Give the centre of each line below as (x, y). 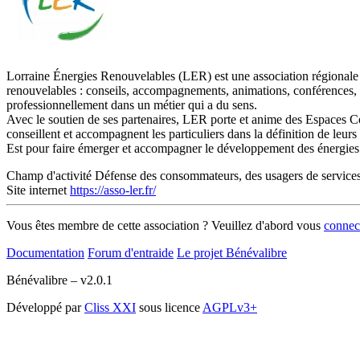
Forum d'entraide (131, 252)
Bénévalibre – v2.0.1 (59, 280)
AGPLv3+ (230, 307)
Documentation (45, 252)
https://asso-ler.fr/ (113, 190)
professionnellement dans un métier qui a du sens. (132, 104)
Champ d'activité (49, 175)
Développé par (45, 307)
